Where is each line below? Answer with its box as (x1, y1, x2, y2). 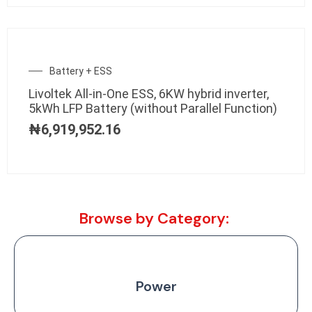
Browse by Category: (79, 208, 230, 228)
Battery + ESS (49, 65, 112, 77)
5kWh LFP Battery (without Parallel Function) (29, 100, 277, 116)
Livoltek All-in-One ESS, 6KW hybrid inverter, (29, 86, 269, 101)
